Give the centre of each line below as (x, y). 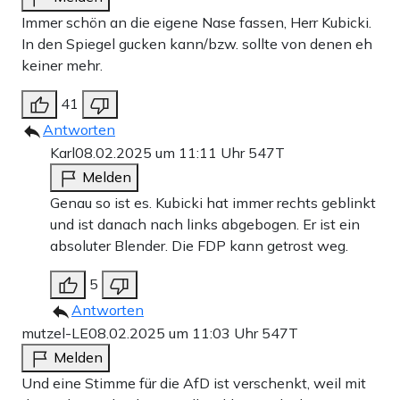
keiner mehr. (62, 65)
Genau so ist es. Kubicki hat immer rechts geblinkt (213, 202)
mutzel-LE (55, 333)
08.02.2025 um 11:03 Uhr (175, 333)
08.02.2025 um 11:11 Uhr (162, 152)
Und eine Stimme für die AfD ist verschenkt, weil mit (194, 383)
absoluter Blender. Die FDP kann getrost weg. (199, 245)
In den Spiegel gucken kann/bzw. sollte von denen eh (197, 43)
